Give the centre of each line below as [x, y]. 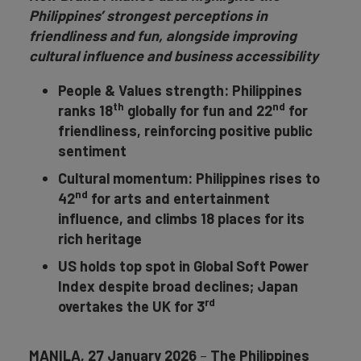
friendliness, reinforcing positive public [185, 131]
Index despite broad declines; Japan [178, 286]
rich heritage [100, 239]
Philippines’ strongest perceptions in [148, 15]
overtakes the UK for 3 [131, 306]
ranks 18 [85, 110]
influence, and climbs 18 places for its [181, 218]
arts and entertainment [192, 198]
